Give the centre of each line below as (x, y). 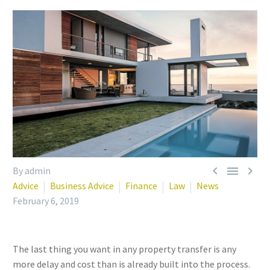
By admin (32, 171)
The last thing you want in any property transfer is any (124, 249)
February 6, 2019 (46, 201)
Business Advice (82, 186)
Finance (141, 186)
